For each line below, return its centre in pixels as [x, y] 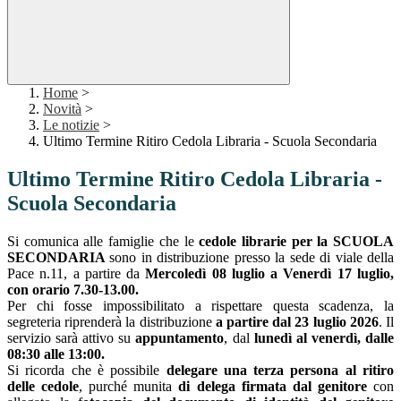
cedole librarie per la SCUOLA [297, 242]
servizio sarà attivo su [72, 338]
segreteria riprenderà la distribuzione [111, 322]
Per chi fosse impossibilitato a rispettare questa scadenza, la [200, 306]
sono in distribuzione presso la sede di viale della [252, 258]
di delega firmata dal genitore [273, 387]
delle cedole [43, 387]
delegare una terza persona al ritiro [280, 371]
